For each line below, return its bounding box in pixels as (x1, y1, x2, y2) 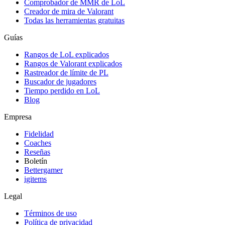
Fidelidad (24, 129, 54, 138)
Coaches (24, 138, 51, 147)
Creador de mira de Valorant (24, 7, 114, 16)
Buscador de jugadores (24, 77, 96, 86)
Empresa (4, 112, 32, 121)
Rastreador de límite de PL (24, 68, 108, 77)
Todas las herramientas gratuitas (24, 16, 125, 25)
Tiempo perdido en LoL (24, 86, 100, 95)
